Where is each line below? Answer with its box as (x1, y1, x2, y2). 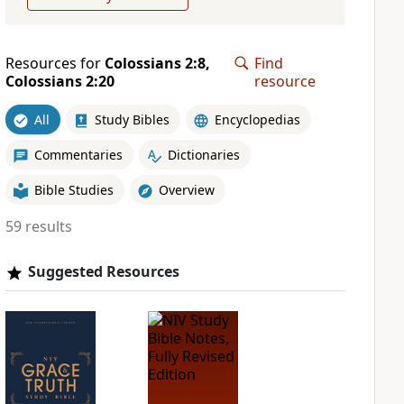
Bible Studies (33, 180, 114, 198)
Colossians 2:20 (5, 71, 115, 91)
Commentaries (33, 145, 123, 163)
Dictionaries (167, 145, 240, 163)
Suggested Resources (27, 262, 179, 281)
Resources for (5, 53, 105, 73)
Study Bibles (94, 110, 170, 128)
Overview (158, 180, 215, 198)
